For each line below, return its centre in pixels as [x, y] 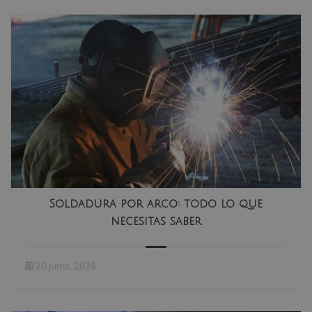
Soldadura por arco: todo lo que [156, 204]
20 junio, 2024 [66, 266]
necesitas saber [156, 222]
